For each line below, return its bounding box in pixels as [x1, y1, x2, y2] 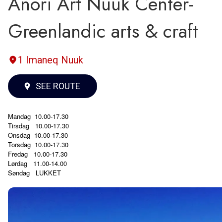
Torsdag [8, 139, 31, 149]
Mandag [8, 111, 31, 121]
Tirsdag [8, 120, 29, 130]
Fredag [8, 149, 28, 159]
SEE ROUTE [36, 81, 80, 92]
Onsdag [8, 130, 30, 140]
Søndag [8, 167, 30, 177]
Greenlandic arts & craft [8, 17, 198, 45]
